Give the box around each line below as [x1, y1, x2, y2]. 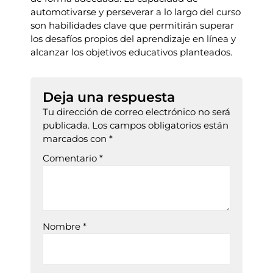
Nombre [43, 221, 83, 232]
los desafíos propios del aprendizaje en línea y [30, 33, 236, 44]
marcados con [43, 133, 109, 144]
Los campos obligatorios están [92, 119, 229, 131]
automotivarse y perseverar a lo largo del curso [30, 6, 241, 18]
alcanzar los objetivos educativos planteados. [30, 46, 232, 58]
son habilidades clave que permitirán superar [30, 19, 234, 31]
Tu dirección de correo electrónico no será [43, 106, 230, 118]
